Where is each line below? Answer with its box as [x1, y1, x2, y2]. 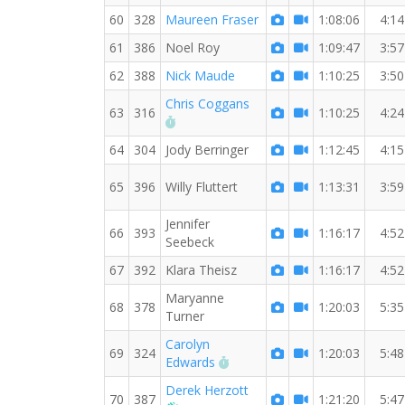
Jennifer [165, 215, 210, 232]
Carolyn [165, 335, 210, 353]
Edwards [165, 353, 215, 371]
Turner [165, 307, 204, 325]
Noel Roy [165, 39, 220, 56]
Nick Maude [165, 67, 235, 84]
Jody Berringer [165, 141, 249, 158]
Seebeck [165, 233, 214, 250]
